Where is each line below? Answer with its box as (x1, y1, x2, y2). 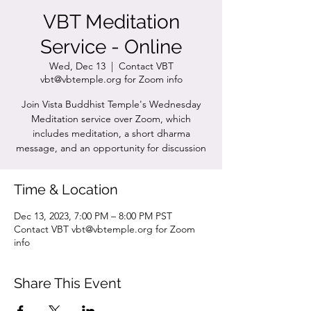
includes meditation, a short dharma (32, 127, 190, 140)
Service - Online (40, 35, 182, 58)
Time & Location (14, 181, 118, 198)
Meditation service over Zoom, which (31, 112, 191, 125)
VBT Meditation (42, 10, 180, 33)
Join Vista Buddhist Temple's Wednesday (22, 98, 201, 110)
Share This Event (14, 275, 121, 292)
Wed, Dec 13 (49, 60, 106, 72)
